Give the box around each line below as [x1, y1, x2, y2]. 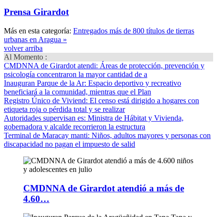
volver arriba [4, 44, 43, 52]
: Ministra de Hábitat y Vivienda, [84, 113, 184, 122]
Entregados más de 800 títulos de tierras [73, 26, 194, 35]
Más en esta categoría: [4, 26, 71, 35]
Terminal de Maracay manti [4, 131, 88, 139]
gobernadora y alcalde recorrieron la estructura [4, 122, 145, 131]
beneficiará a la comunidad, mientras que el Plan [4, 87, 151, 96]
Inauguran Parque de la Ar [4, 78, 84, 87]
